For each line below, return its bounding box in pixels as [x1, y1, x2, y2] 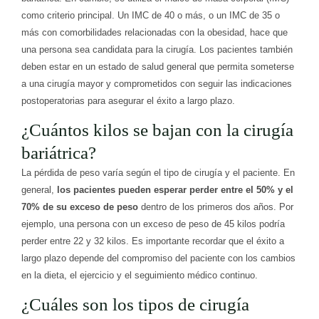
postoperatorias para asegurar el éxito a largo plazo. [21, 95, 235, 107]
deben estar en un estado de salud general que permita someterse [21, 61, 294, 73]
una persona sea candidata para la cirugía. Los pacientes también [21, 44, 293, 56]
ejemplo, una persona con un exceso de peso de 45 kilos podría [21, 219, 285, 230]
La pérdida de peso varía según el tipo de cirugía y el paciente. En [21, 167, 295, 179]
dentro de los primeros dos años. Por [138, 202, 293, 213]
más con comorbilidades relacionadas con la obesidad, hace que [21, 27, 288, 38]
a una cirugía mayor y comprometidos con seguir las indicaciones [21, 78, 292, 90]
